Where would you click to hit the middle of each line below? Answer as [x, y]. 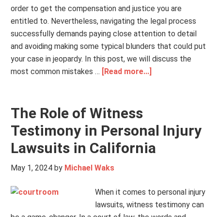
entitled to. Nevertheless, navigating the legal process [104, 21]
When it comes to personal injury [150, 192]
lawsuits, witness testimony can [150, 205]
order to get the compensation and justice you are [96, 8]
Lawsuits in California [84, 148]
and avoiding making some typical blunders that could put [108, 46]
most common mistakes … [56, 71]
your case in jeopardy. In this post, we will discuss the [101, 59]
